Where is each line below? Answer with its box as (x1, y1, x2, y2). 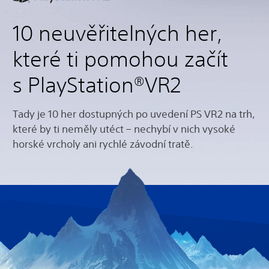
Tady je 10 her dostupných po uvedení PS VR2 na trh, (13, 107, 255, 121)
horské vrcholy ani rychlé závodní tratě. (13, 138, 193, 151)
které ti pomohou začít (13, 47, 228, 71)
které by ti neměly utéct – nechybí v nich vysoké (13, 122, 235, 136)
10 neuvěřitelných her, (13, 21, 222, 46)
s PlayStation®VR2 (13, 73, 181, 97)
